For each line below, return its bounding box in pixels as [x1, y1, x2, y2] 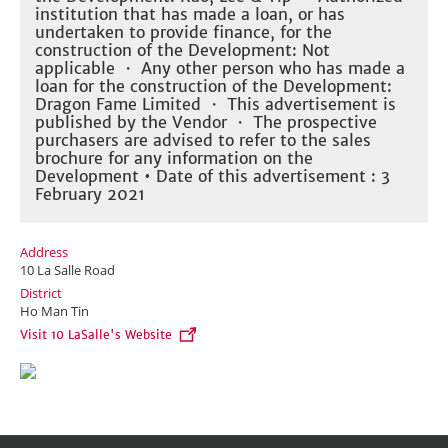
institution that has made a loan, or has [35, 4, 345, 24]
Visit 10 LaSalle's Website [20, 327, 172, 342]
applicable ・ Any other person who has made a [35, 58, 405, 78]
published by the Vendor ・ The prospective [35, 112, 377, 132]
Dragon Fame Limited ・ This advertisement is [35, 94, 396, 114]
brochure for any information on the [35, 148, 313, 168]
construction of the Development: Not [35, 40, 330, 60]
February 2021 [35, 184, 145, 204]
